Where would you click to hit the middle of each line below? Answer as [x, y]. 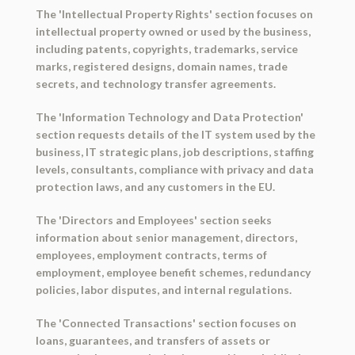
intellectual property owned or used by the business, [173, 32]
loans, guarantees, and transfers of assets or [153, 341]
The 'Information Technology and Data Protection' [169, 117]
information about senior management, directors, [166, 238]
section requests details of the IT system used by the [175, 135]
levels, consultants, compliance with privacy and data [174, 170]
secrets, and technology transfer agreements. [155, 84]
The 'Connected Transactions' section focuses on [166, 323]
